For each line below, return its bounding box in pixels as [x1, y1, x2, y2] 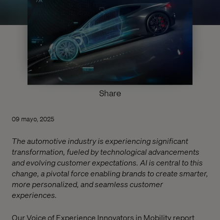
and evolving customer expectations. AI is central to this [12, 157, 203, 167]
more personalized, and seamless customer [12, 178, 163, 189]
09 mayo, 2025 [12, 114, 54, 123]
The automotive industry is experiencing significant [12, 135, 188, 146]
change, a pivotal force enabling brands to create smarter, [12, 167, 208, 178]
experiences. [12, 189, 57, 200]
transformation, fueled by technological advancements [12, 146, 199, 157]
